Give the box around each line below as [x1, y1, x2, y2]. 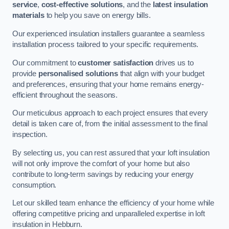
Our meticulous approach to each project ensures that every [12, 109, 208, 118]
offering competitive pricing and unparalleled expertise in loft [12, 210, 205, 218]
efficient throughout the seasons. [12, 90, 118, 99]
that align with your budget [118, 69, 204, 78]
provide [12, 69, 38, 78]
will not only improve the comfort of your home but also [12, 159, 190, 168]
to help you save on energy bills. [44, 11, 151, 20]
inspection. [12, 130, 48, 139]
